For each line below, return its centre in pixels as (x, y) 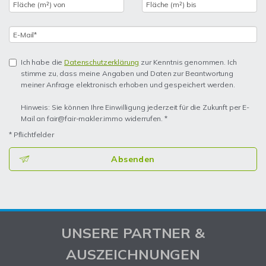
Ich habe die (43, 62)
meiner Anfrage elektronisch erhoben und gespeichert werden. (128, 85)
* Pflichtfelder (31, 134)
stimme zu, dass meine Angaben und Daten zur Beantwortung (127, 73)
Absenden (133, 159)
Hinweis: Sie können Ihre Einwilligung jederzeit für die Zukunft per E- (135, 107)
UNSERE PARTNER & (133, 233)
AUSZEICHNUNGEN (133, 254)
